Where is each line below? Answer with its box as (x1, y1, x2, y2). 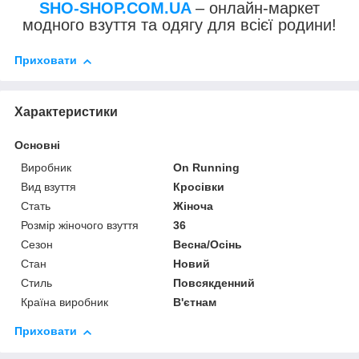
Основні (14, 139, 60, 152)
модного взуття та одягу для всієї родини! (22, 16, 337, 34)
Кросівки (173, 180, 225, 194)
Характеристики (14, 105, 118, 119)
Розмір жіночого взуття (21, 219, 139, 232)
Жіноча (173, 200, 214, 213)
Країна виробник (21, 296, 108, 309)
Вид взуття (21, 180, 76, 194)
